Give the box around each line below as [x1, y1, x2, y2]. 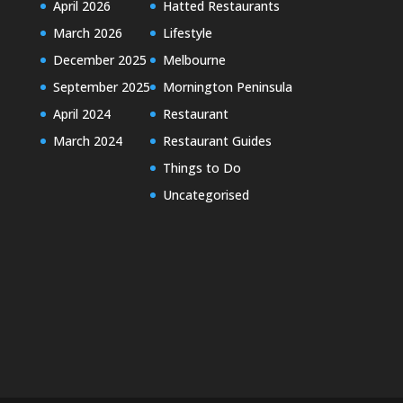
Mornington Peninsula [162, 77, 292, 95]
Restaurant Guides [162, 131, 272, 149]
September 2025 [52, 77, 150, 95]
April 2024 [52, 104, 111, 122]
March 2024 [52, 131, 122, 149]
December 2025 [52, 50, 147, 68]
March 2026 [52, 23, 122, 41]
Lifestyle [162, 23, 212, 41]
